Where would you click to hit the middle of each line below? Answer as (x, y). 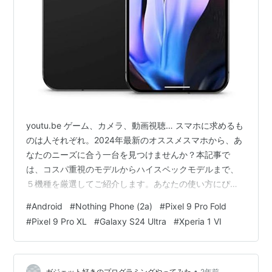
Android (47, 206)
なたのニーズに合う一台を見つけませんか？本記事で (128, 155)
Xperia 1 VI (201, 222)
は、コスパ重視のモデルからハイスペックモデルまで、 (133, 169)
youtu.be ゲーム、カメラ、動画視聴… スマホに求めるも (135, 126)
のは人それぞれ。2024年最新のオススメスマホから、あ (134, 140)
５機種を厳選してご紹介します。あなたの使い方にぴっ (133, 184)
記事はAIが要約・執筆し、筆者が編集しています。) (125, 213)
